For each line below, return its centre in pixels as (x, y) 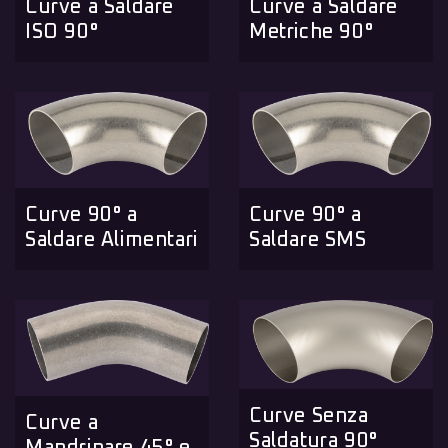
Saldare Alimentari (111, 240)
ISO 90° (62, 31)
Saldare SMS (308, 240)
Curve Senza (309, 416)
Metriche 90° (311, 31)
